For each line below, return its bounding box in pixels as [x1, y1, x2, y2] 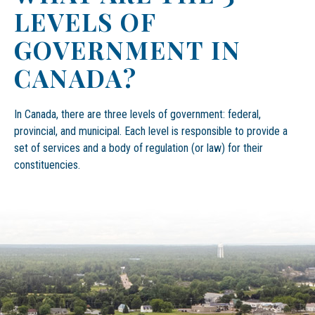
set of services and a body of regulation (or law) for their [14, 141, 263, 155]
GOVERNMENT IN [14, 32, 241, 66]
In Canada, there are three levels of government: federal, [14, 107, 261, 121]
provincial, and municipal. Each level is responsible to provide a [14, 124, 288, 138]
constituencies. [14, 157, 80, 172]
